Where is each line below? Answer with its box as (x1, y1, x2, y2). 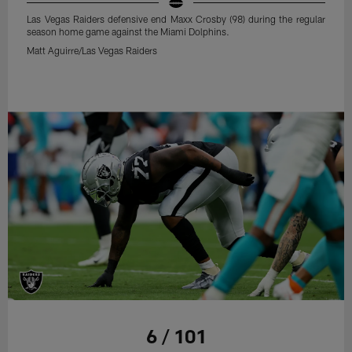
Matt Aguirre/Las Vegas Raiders (27, 44, 158, 56)
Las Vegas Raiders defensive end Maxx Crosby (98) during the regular (27, 13, 325, 24)
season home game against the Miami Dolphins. (27, 25, 230, 37)
